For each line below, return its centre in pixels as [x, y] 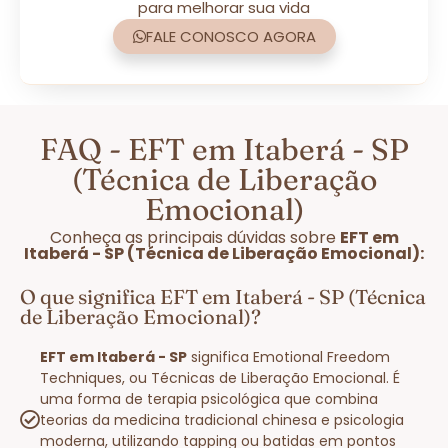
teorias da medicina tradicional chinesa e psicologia [222, 419]
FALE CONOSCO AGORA [230, 36]
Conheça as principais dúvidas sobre [194, 237]
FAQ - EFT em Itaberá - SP [224, 149]
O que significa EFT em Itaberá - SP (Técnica [223, 296]
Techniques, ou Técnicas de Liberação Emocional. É [220, 377]
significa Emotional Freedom [288, 356]
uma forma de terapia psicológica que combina [209, 398]
